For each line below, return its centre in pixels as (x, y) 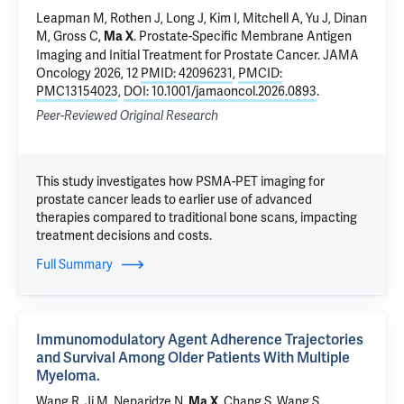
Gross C (76, 36)
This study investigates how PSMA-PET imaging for (180, 181)
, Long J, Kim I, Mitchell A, (233, 18)
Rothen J (135, 18)
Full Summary (74, 264)
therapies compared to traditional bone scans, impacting (197, 217)
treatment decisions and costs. (124, 235)
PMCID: (260, 73)
